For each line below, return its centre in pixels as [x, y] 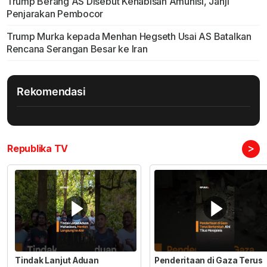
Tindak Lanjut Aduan [57, 260]
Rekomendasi [51, 92]
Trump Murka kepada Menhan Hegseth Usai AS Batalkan [129, 37]
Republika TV [38, 149]
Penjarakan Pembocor [55, 14]
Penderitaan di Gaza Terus [208, 260]
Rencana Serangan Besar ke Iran [77, 49]
